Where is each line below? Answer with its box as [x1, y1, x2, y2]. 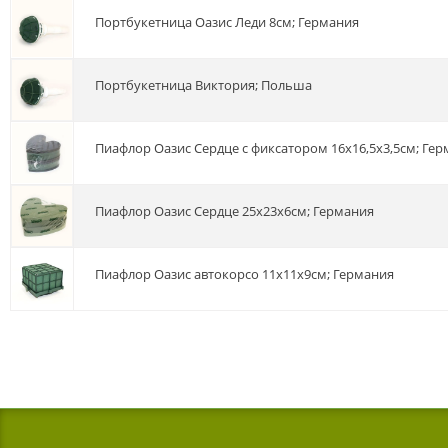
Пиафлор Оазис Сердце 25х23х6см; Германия [104, 202, 374, 221]
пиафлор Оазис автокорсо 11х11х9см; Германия [104, 265, 394, 284]
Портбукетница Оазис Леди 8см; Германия [104, 13, 359, 32]
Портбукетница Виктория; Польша [104, 76, 312, 95]
